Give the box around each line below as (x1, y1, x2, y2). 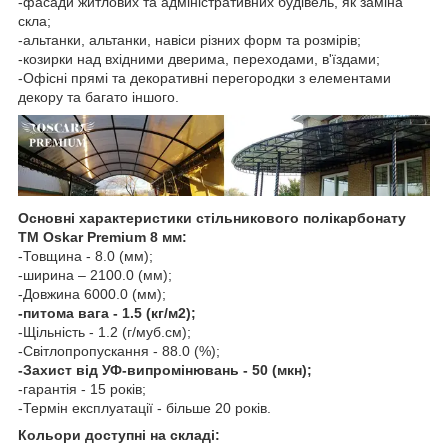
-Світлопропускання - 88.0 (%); (18, 342, 220, 359)
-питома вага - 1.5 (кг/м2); (18, 304, 196, 321)
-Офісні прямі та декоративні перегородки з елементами (18, 70, 391, 87)
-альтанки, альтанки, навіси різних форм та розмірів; (18, 32, 361, 49)
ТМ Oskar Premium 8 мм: (18, 228, 187, 245)
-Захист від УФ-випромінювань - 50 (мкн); (18, 361, 312, 378)
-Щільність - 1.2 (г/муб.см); (18, 323, 191, 340)
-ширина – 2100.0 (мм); (18, 266, 172, 283)
